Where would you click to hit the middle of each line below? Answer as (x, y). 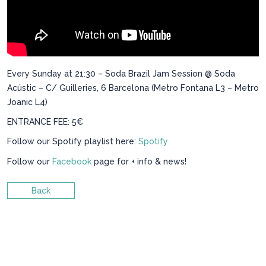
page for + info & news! (139, 161)
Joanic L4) (27, 102)
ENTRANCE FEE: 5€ (45, 121)
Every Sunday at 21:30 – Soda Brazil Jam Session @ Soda (121, 73)
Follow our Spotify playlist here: (73, 142)
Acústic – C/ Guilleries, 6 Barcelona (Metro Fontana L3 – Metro (133, 88)
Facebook (72, 161)
